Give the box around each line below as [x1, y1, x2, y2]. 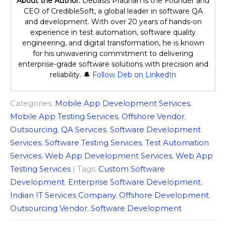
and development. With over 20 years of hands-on [24, 17, 202, 27]
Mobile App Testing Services [10, 111, 118, 122]
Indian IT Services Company [10, 190, 116, 200]
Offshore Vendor [122, 111, 185, 122]
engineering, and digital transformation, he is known [22, 38, 204, 48]
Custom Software [98, 164, 165, 174]
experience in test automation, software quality [30, 28, 196, 37]
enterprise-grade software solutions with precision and [18, 60, 208, 69]
